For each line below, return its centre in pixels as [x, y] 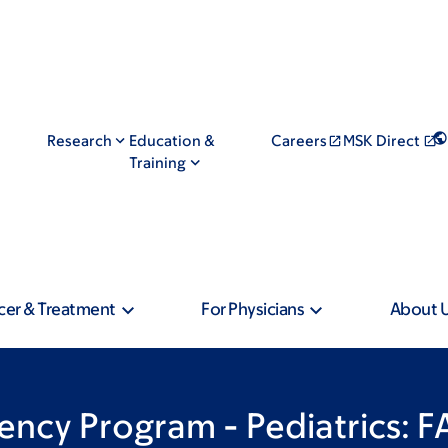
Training [158, 162]
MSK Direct [382, 140]
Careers [298, 140]
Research [79, 140]
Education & [172, 140]
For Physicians [253, 309]
